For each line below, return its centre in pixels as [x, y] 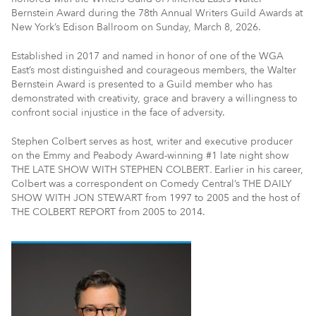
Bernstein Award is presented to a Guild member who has [142, 84]
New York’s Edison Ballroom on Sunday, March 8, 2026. [136, 27]
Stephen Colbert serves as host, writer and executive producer [152, 141]
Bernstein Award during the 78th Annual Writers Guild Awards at [157, 13]
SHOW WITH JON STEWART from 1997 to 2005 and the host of [156, 197]
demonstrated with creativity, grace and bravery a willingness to [154, 98]
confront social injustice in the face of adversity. [118, 112]
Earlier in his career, [259, 169]
